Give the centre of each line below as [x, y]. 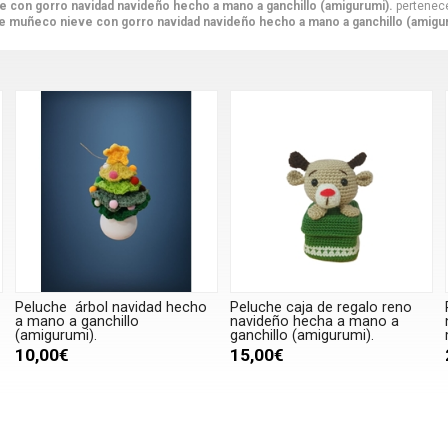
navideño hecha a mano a [314, 322]
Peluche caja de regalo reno [320, 308]
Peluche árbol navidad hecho [110, 308]
